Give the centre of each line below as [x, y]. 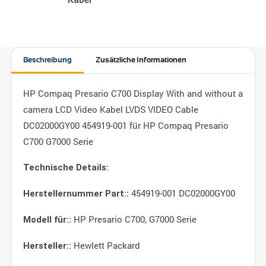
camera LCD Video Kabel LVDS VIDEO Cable [110, 109]
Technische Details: [66, 167]
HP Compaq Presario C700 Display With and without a [133, 93]
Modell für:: [47, 220]
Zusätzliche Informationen [141, 60]
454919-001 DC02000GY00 [182, 193]
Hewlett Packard [105, 245]
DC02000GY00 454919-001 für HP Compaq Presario [126, 125]
